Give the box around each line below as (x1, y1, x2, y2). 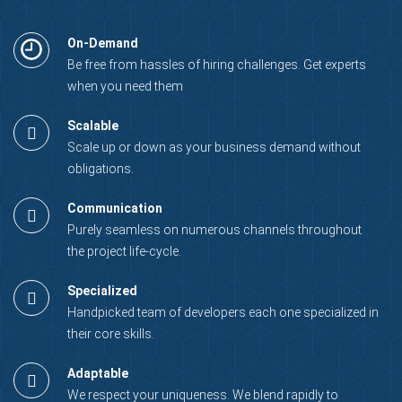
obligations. (67, 161, 134, 176)
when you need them (67, 78, 183, 93)
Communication (67, 200, 162, 215)
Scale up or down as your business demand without (67, 139, 361, 154)
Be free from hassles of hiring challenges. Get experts (67, 57, 366, 72)
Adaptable (67, 365, 128, 380)
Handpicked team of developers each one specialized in (67, 304, 379, 319)
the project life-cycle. (67, 243, 181, 258)
